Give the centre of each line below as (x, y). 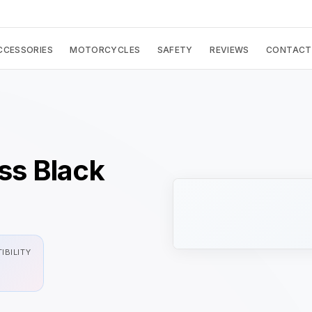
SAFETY (175, 50)
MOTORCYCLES (105, 50)
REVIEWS (229, 50)
